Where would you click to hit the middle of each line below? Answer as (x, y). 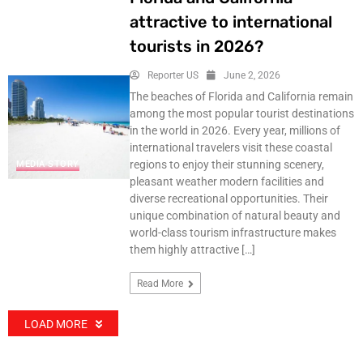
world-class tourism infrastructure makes (233, 233)
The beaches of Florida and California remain (241, 96)
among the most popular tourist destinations (241, 113)
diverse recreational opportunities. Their (228, 199)
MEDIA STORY (48, 164)
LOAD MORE (56, 324)
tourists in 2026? (196, 46)
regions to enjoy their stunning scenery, (226, 164)
